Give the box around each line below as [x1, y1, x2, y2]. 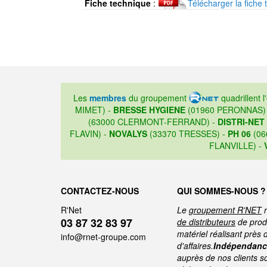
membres [89, 92, 126, 104]
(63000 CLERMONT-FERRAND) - [88, 116, 218, 128]
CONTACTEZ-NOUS [61, 185, 139, 197]
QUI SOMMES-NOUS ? [177, 185, 266, 197]
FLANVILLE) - [209, 139, 264, 152]
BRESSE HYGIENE [113, 104, 185, 116]
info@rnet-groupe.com [61, 231, 146, 243]
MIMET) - [75, 104, 113, 116]
